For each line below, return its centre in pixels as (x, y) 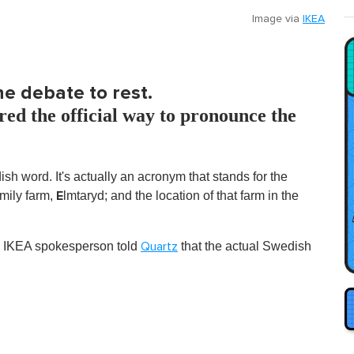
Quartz (159, 246)
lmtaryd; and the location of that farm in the (181, 195)
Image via (277, 19)
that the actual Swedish (245, 246)
